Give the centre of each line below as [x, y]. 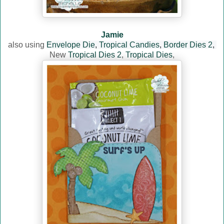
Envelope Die [70, 45]
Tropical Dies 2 [95, 55]
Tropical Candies [129, 45]
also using [27, 45]
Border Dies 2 [188, 45]
